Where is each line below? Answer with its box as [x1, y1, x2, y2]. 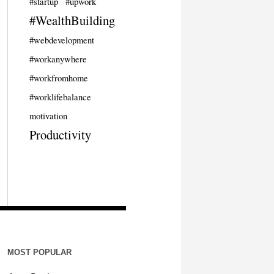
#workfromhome [29, 72, 88, 84]
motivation [29, 109, 67, 122]
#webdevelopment [29, 34, 94, 46]
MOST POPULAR [7, 247, 72, 257]
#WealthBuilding [29, 11, 115, 29]
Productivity [29, 125, 91, 143]
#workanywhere [29, 53, 87, 65]
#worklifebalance [29, 91, 91, 103]
